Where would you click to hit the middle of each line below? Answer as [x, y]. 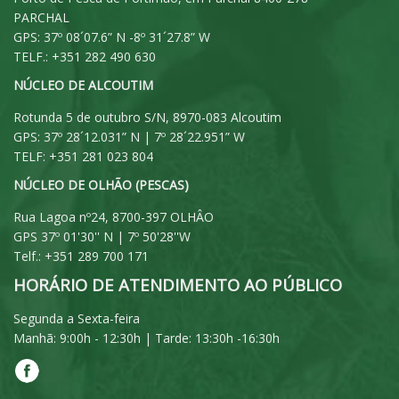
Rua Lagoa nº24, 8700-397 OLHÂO [114, 216]
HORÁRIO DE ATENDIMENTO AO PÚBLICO [178, 284]
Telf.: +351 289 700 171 [81, 256]
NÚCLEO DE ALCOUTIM [83, 85]
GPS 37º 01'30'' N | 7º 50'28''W [102, 236]
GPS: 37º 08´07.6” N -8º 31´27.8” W [112, 37]
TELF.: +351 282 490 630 [85, 56]
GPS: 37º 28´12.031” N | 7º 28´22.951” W [129, 136]
